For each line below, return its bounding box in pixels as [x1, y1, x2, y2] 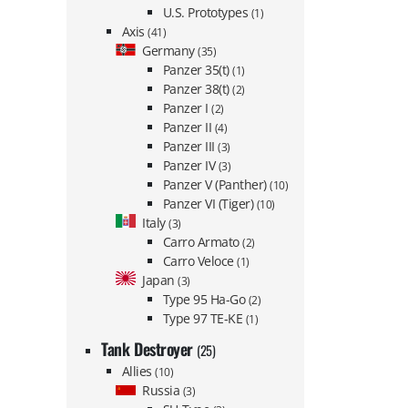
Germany [142, 41, 199, 59]
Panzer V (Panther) [162, 175, 270, 193]
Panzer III [162, 137, 219, 155]
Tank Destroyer [101, 336, 198, 361]
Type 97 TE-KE [162, 309, 246, 327]
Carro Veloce [162, 251, 238, 270]
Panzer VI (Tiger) [162, 194, 257, 212]
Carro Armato [162, 232, 243, 250]
